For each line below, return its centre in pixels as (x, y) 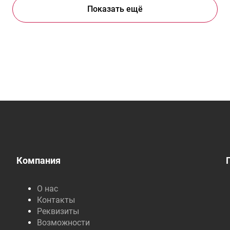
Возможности (63, 223)
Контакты (56, 200)
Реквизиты (58, 211)
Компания (38, 160)
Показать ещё (115, 9)
